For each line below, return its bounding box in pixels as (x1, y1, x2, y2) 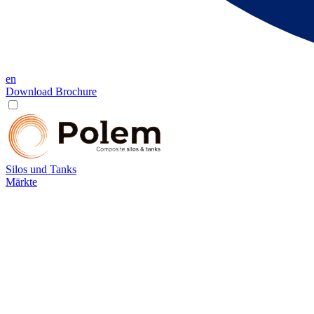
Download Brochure (6, 86, 97, 97)
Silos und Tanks (6, 163, 76, 176)
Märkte (6, 176, 37, 189)
